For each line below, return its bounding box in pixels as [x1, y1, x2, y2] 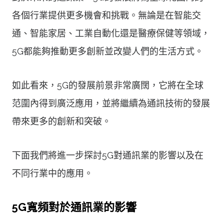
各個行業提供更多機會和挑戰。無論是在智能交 [12, 9, 201, 20]
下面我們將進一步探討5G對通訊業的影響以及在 [12, 149, 203, 160]
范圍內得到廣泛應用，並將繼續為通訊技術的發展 [12, 97, 210, 108]
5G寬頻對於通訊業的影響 [12, 200, 136, 213]
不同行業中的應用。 [12, 167, 93, 178]
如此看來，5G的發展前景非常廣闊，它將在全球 [12, 79, 203, 90]
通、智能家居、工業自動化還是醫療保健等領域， [12, 27, 210, 38]
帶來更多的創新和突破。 [12, 115, 111, 126]
